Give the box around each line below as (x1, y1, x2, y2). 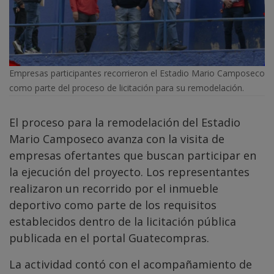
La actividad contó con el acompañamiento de (9, 256, 252, 272)
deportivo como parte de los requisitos (9, 197, 217, 212)
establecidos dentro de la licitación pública (9, 213, 236, 229)
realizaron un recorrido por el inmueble (9, 180, 218, 196)
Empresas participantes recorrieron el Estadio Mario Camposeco (9, 67, 265, 79)
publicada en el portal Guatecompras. (9, 230, 209, 245)
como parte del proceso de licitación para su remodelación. (9, 81, 244, 94)
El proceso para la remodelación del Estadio (9, 114, 240, 130)
